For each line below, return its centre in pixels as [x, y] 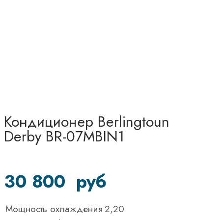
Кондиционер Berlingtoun [87, 121]
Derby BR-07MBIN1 [64, 136]
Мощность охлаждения [54, 209]
